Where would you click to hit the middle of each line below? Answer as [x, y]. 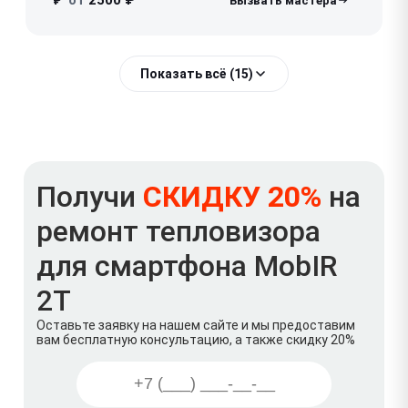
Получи [90, 196]
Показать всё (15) [197, 73]
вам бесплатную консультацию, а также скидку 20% [196, 339]
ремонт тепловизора [178, 231]
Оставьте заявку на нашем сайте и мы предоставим [196, 325]
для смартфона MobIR [187, 265]
